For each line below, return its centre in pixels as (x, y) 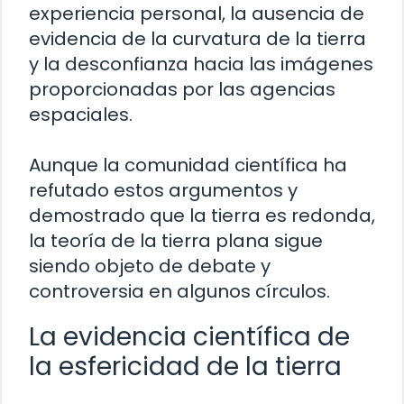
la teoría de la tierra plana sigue (176, 240)
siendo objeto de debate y (150, 266)
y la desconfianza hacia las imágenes (201, 64)
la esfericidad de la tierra (185, 366)
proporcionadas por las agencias (182, 89)
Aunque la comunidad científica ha (188, 165)
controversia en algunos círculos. (179, 291)
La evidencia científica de (189, 336)
